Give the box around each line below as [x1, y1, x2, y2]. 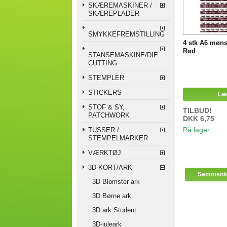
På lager [183, 125, 210, 134]
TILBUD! [183, 106, 212, 115]
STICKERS [88, 88, 122, 96]
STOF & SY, [88, 103, 125, 111]
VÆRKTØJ [88, 148, 121, 157]
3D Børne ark [92, 192, 131, 200]
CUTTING [88, 59, 117, 67]
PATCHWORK [88, 111, 130, 119]
